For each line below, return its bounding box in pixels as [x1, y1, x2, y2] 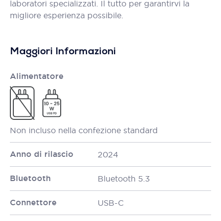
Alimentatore [10, 71, 64, 81]
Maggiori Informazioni [10, 47, 116, 57]
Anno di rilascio [10, 149, 74, 159]
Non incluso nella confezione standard [10, 125, 158, 135]
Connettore [10, 197, 57, 208]
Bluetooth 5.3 [98, 174, 150, 184]
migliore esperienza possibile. [10, 10, 123, 20]
